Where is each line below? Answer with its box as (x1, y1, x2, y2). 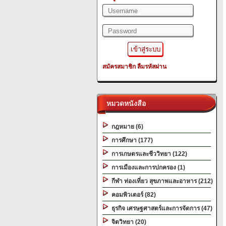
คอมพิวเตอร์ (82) (108, 191, 156, 198)
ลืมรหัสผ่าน (137, 63, 166, 70)
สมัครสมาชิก (102, 63, 136, 70)
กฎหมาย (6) (108, 123, 143, 130)
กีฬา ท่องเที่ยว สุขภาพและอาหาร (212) (108, 178, 213, 185)
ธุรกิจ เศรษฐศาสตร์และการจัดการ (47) (108, 205, 212, 212)
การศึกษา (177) (108, 137, 153, 144)
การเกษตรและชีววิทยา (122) (108, 150, 187, 157)
